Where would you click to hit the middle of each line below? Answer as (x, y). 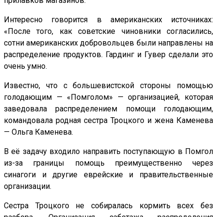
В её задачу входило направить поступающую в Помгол (108, 151)
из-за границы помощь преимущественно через (108, 163)
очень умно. (25, 66)
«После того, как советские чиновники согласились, (108, 31)
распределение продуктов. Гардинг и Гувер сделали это (108, 54)
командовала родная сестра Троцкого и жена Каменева (108, 120)
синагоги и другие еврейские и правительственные (108, 174)
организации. (28, 186)
